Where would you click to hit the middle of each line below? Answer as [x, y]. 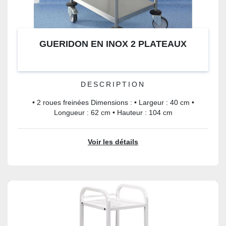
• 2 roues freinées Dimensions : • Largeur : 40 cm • [113, 103]
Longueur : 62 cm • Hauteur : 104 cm [113, 113]
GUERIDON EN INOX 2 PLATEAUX [113, 44]
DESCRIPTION [113, 84]
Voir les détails [113, 142]
